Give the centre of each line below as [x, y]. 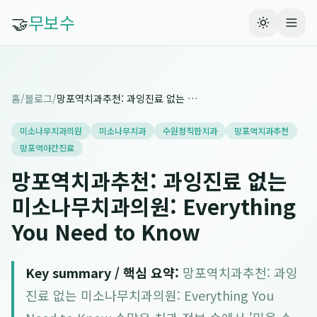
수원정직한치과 [190, 131]
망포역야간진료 [47, 148]
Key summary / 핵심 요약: [102, 272]
